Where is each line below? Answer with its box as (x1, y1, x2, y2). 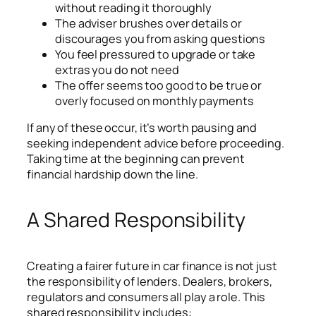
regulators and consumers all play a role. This (27, 288, 266, 305)
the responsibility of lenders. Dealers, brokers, (27, 273, 273, 289)
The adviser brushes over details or (55, 15, 242, 31)
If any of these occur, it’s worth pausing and (27, 120, 257, 136)
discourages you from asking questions (55, 30, 266, 47)
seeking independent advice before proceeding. (27, 135, 284, 152)
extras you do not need (55, 61, 179, 78)
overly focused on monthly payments (55, 92, 254, 109)
